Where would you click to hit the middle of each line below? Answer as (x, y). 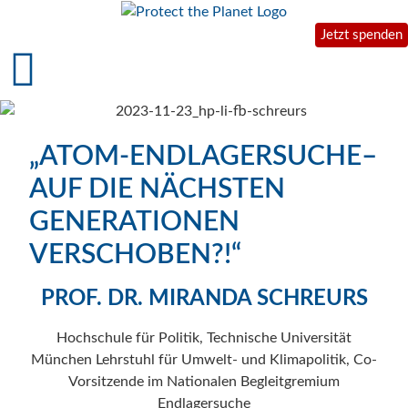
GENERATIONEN (134, 222)
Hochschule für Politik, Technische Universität (204, 337)
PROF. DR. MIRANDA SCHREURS (204, 298)
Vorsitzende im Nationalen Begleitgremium (204, 381)
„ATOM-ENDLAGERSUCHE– (203, 156)
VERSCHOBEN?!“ (135, 255)
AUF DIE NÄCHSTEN (157, 189)
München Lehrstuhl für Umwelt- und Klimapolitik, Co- (204, 359)
